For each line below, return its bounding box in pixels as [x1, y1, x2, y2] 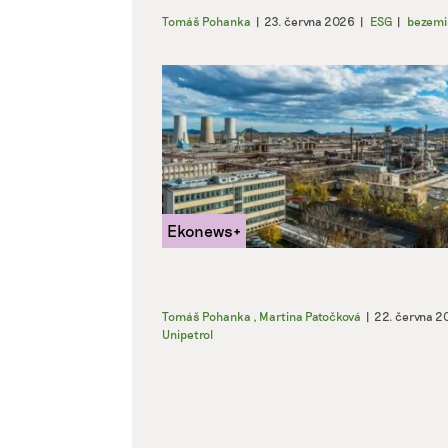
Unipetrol [162, 326, 213, 341]
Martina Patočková [259, 308, 361, 323]
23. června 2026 [264, 13, 355, 28]
